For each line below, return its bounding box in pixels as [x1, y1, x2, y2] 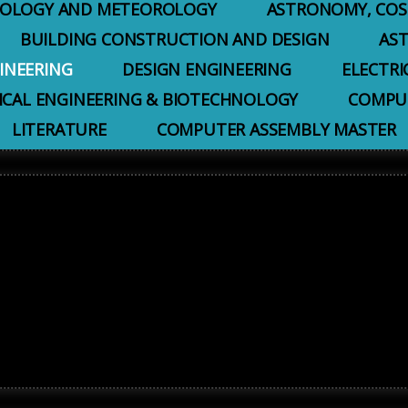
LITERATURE [11, 118, 107, 140]
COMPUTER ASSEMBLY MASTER [156, 118, 397, 140]
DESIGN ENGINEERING [122, 58, 291, 80]
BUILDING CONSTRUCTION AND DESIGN [19, 28, 330, 50]
